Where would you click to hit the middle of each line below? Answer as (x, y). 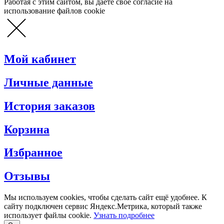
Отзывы (27, 176)
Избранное (33, 153)
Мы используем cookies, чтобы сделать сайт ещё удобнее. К (105, 197)
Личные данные (48, 82)
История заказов (49, 106)
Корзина (27, 129)
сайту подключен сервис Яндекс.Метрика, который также (103, 206)
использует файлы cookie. (49, 215)
